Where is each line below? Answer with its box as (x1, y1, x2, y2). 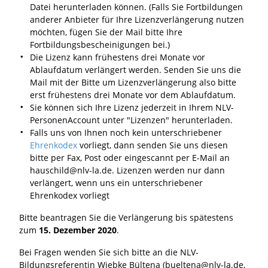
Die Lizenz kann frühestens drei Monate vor (30, 51, 206, 63)
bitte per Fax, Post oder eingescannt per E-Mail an (30, 151, 230, 163)
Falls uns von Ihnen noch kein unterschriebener (30, 126, 223, 138)
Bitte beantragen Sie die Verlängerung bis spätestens (19, 211, 233, 223)
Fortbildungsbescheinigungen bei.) (30, 38, 170, 50)
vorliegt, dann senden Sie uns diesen (77, 139, 229, 151)
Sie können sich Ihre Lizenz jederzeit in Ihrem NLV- (30, 101, 234, 113)
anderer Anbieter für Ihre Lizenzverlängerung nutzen (30, 13, 245, 25)
